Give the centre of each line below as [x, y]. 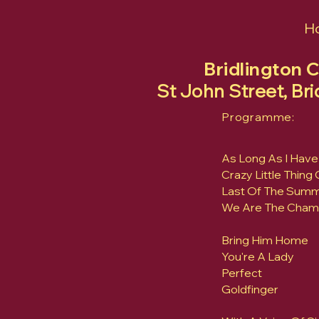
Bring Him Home [265, 240]
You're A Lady [258, 256]
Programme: [258, 117]
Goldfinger [250, 289]
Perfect [242, 273]
